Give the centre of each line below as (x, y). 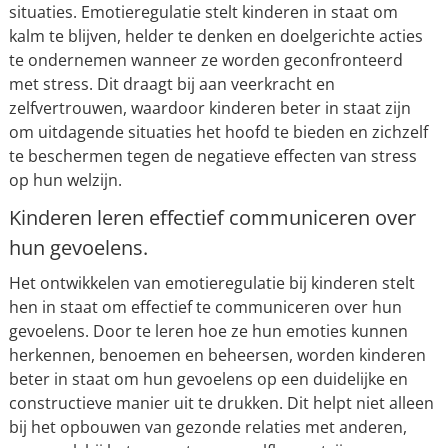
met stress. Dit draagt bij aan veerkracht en (171, 84)
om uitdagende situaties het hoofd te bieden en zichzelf (218, 132)
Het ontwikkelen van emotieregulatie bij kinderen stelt (211, 283)
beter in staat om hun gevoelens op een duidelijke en (208, 379)
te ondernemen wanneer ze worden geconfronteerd (205, 60)
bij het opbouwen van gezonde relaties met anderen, (207, 427)
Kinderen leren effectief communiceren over (212, 218)
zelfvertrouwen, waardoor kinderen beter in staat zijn (209, 108)
